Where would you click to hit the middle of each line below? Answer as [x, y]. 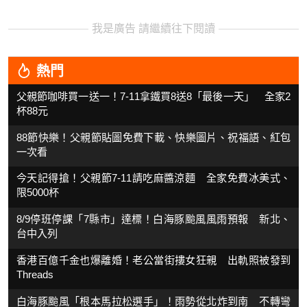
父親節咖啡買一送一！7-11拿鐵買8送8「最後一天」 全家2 [153, 96]
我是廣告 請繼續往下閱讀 [153, 29]
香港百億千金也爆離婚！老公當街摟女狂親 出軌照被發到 [153, 260]
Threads [35, 274]
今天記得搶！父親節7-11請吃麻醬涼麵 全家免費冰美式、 [153, 178]
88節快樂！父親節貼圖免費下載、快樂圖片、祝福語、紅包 [153, 137]
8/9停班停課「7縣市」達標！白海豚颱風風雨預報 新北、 [153, 219]
